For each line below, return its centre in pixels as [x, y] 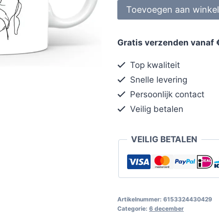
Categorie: [133, 208]
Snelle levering [158, 79]
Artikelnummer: [140, 199]
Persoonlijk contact [166, 94]
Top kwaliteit [154, 65]
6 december [166, 208]
